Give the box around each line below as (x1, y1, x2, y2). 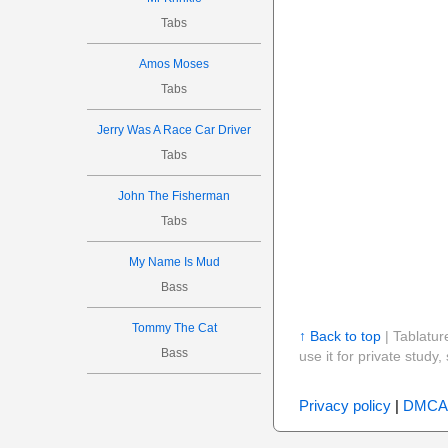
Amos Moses (139, 57, 210, 71)
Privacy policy (298, 397, 391, 414)
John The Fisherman (118, 189, 231, 203)
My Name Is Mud (128, 255, 220, 269)
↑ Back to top (298, 328, 381, 344)
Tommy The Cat (131, 321, 217, 335)
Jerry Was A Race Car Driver (97, 123, 252, 137)
